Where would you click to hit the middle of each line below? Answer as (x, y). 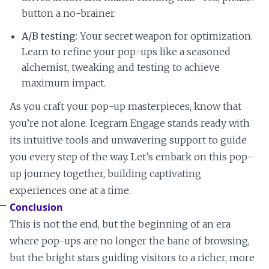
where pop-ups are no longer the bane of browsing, (130, 241)
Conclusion (36, 207)
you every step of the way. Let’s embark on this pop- (131, 157)
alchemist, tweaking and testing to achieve (121, 68)
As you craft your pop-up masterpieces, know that (125, 107)
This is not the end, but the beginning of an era (120, 224)
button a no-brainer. (69, 14)
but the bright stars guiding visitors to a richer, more (132, 258)
